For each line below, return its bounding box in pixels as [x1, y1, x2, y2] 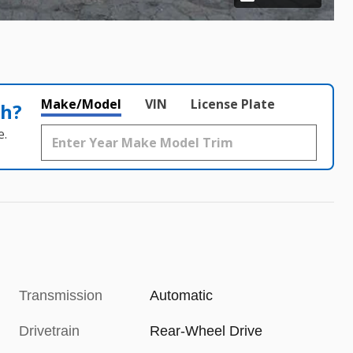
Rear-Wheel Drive [150, 322, 263, 339]
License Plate [191, 95, 275, 113]
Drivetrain [19, 322, 80, 339]
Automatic [150, 287, 214, 303]
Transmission [19, 287, 102, 303]
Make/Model [41, 95, 121, 113]
